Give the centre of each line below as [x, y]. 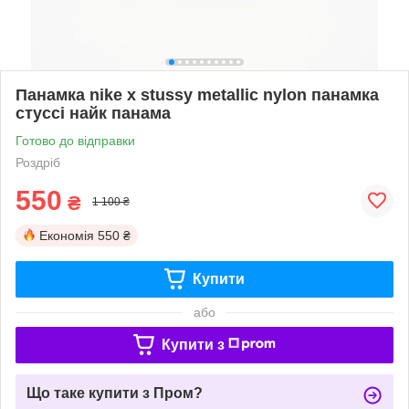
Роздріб [38, 162]
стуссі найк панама [93, 113]
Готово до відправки [75, 140]
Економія [67, 235]
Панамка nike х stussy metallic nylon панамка [197, 94]
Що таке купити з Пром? [115, 393]
